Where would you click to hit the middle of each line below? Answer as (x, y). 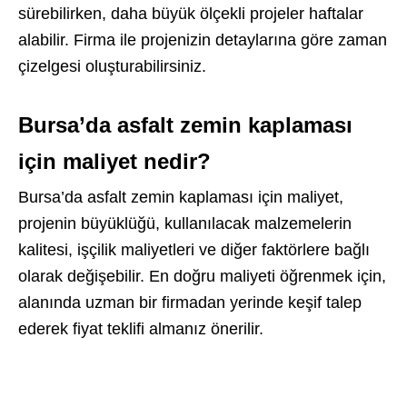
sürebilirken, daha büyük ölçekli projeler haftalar (191, 14)
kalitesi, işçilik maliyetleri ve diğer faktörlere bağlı (194, 250)
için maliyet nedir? (114, 161)
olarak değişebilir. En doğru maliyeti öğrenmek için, (202, 276)
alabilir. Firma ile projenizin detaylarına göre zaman (203, 40)
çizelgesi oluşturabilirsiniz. (112, 66)
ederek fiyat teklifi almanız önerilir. (141, 329)
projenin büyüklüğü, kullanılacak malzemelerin (185, 223)
